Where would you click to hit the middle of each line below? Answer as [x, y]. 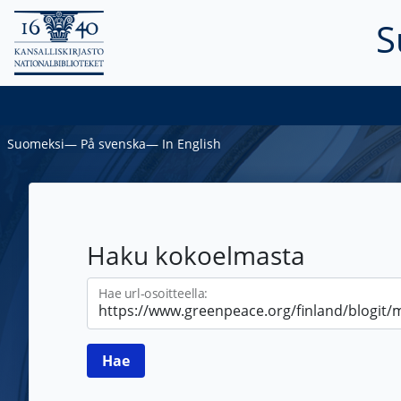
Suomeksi [36, 144]
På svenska [113, 144]
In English [192, 144]
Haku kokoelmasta [196, 256]
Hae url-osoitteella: [153, 294]
